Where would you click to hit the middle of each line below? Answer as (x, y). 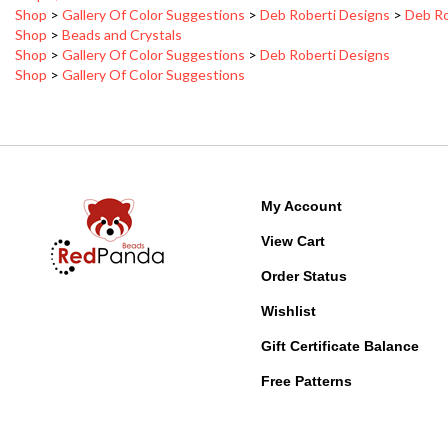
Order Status (304, 243)
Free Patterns (307, 348)
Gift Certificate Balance (340, 313)
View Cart (293, 208)
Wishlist (289, 278)
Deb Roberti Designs (325, 21)
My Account (302, 173)
